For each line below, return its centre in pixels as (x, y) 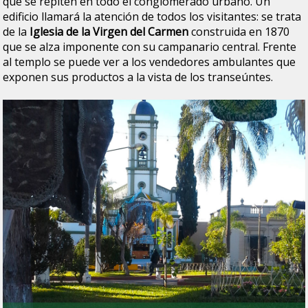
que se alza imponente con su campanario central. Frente (150, 46)
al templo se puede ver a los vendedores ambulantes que (150, 62)
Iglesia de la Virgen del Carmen (109, 31)
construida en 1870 (239, 31)
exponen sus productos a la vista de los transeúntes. (138, 77)
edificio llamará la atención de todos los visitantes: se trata (152, 16)
